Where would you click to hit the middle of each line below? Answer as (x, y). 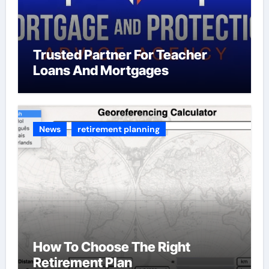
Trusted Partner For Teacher (120, 55)
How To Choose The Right (111, 246)
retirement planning (118, 129)
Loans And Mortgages (101, 71)
